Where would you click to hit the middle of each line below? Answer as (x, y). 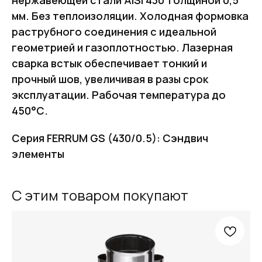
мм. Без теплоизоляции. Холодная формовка (130, 15)
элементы (38, 154)
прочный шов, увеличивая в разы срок (110, 79)
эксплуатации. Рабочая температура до (119, 94)
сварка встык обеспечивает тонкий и (109, 63)
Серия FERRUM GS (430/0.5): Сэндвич (110, 138)
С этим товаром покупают (100, 195)
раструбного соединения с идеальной (114, 31)
